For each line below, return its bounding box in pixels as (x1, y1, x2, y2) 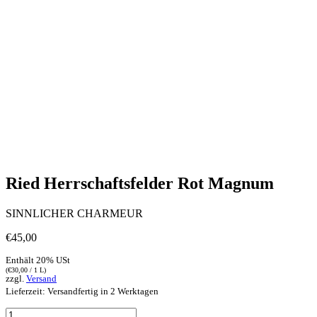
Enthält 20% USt (6, 255, 70, 265)
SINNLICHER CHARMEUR (6, 207, 143, 219)
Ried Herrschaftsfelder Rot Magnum (6, 173, 274, 192)
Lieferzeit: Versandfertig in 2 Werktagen (6, 285, 158, 296)
